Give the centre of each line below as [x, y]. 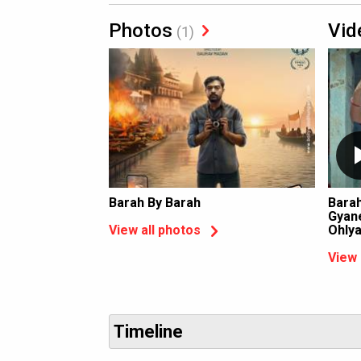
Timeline [148, 332]
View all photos [155, 230]
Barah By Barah [155, 203]
